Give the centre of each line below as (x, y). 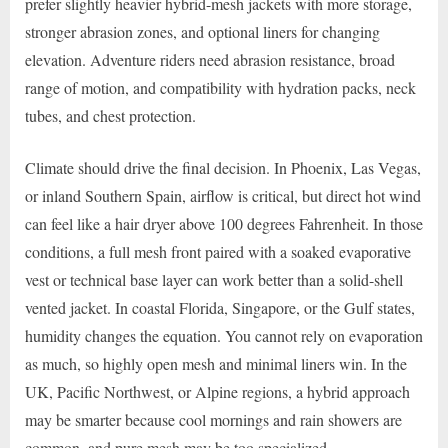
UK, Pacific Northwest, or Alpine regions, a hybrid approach (217, 391)
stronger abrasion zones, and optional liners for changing (202, 31)
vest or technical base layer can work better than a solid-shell (214, 279)
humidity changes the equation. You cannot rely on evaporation (224, 335)
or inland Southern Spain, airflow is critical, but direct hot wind (223, 195)
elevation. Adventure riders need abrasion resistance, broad (210, 59)
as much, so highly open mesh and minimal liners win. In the (216, 363)
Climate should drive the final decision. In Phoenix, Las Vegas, (223, 167)
